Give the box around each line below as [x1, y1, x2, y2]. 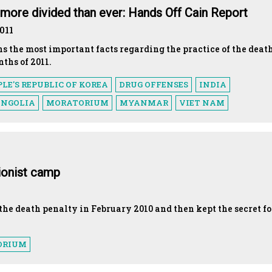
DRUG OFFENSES [119, 78, 188, 90]
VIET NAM [179, 97, 225, 108]
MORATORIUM [46, 97, 109, 108]
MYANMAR [120, 97, 168, 108]
